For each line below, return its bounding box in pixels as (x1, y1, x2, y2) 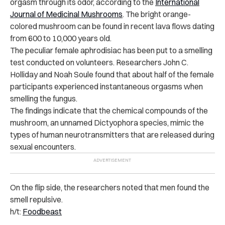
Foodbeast (23, 206, 62, 216)
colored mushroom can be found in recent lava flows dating (10, 21, 214, 31)
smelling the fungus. (10, 93, 77, 103)
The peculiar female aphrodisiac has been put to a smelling (10, 45, 212, 55)
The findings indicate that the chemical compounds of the (10, 105, 208, 116)
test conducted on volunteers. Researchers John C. (10, 57, 188, 67)
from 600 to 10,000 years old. (10, 33, 111, 43)
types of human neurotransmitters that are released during (10, 130, 214, 140)
